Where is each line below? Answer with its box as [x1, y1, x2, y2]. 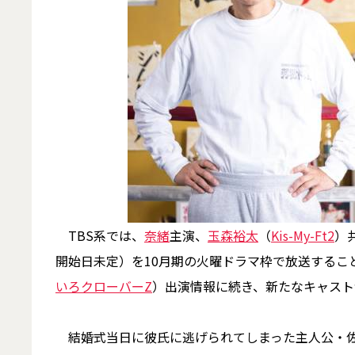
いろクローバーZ [55, 277, 152, 296]
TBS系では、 [55, 226, 144, 245]
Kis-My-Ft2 [271, 226, 334, 245]
